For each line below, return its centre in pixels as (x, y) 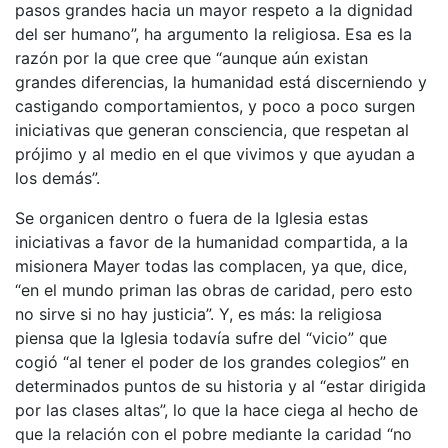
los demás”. (57, 177)
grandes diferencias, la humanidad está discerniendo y (221, 81)
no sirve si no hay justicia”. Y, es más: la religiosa (198, 313)
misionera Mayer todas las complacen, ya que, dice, (211, 265)
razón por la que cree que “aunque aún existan (191, 57)
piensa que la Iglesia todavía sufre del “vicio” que (201, 337)
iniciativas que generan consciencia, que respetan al (212, 129)
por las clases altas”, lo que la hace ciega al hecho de (216, 409)
